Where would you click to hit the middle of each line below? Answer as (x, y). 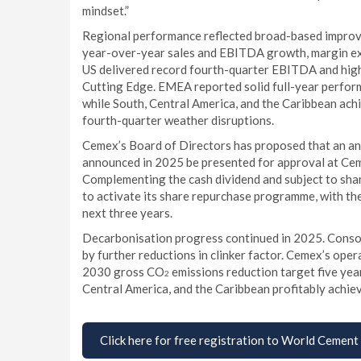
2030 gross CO (123, 272)
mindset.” (106, 10)
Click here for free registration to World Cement (229, 340)
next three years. (127, 213)
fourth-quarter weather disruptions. (178, 120)
